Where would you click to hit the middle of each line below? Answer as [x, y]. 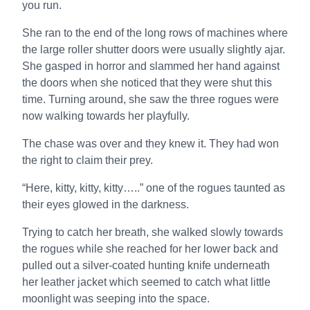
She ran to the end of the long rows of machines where [155, 33]
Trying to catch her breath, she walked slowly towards [153, 232]
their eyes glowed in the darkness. [106, 204]
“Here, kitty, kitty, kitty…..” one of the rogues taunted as [154, 188]
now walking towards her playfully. [106, 116]
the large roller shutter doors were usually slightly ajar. [154, 49]
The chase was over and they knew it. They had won [151, 144]
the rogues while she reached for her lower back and [150, 249]
